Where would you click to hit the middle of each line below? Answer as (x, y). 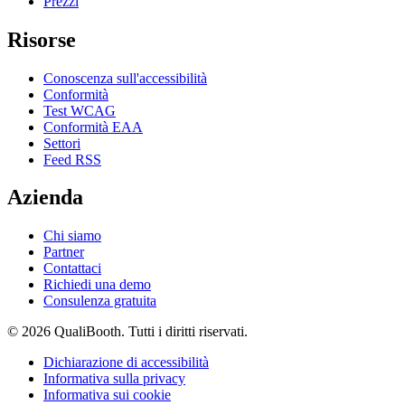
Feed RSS (72, 159)
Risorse (42, 39)
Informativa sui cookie (107, 395)
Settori (62, 143)
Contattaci (72, 268)
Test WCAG (80, 110)
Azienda (45, 198)
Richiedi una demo (97, 285)
